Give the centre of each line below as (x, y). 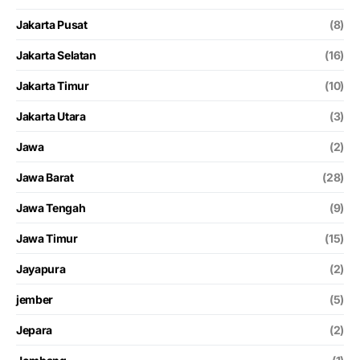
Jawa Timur (47, 238)
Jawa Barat (45, 177)
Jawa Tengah (51, 207)
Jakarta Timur (53, 85)
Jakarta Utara (51, 116)
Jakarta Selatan (56, 55)
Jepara (34, 329)
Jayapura (41, 268)
